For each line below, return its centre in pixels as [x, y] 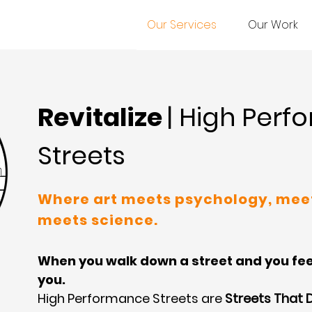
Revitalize [102, 117]
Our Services [182, 25]
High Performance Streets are [131, 298]
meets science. [98, 220]
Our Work [273, 25]
